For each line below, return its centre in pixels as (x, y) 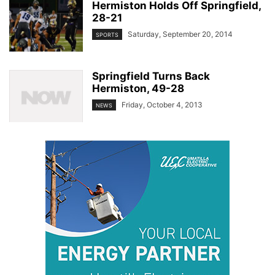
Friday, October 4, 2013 (162, 105)
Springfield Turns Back (151, 76)
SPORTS (107, 35)
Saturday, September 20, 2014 (180, 34)
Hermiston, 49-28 (138, 88)
